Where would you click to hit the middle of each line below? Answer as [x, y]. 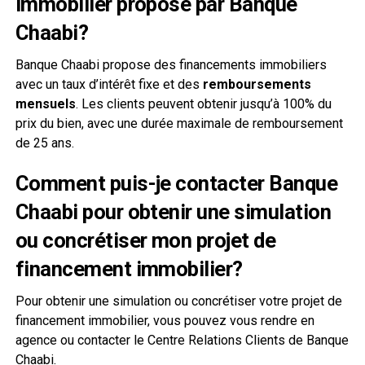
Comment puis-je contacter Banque [176, 183]
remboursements [257, 84]
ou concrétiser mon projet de [145, 240]
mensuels [45, 103]
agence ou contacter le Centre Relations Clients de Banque [182, 340]
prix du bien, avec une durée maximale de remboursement [179, 123]
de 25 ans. [44, 143]
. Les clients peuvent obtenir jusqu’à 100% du [203, 103]
